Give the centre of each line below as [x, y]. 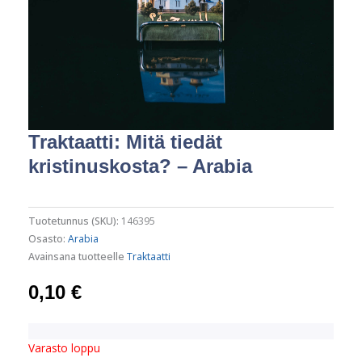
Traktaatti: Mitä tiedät [125, 142]
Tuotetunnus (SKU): [75, 221]
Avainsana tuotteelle [78, 257]
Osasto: [48, 239]
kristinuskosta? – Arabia [140, 166]
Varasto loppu [64, 348]
